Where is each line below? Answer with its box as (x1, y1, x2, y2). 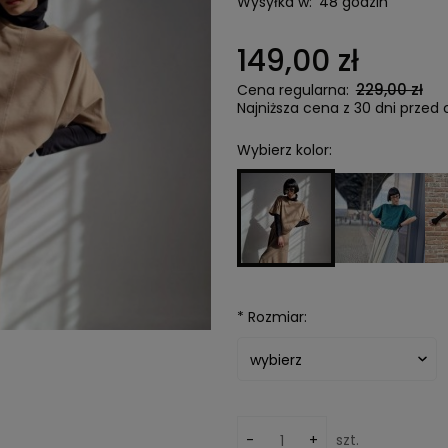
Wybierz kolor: (236, 140, 332, 160)
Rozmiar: (243, 307, 307, 327)
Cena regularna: (236, 80, 353, 100)
